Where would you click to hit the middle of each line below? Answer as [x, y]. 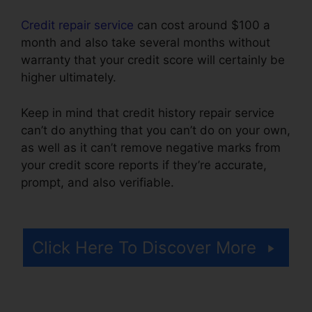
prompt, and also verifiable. [99, 182]
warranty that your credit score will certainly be [153, 60]
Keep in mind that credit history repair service [148, 112]
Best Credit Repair [228, 182]
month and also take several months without [146, 43]
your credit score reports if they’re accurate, [144, 165]
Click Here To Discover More [144, 248]
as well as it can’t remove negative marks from [151, 147]
